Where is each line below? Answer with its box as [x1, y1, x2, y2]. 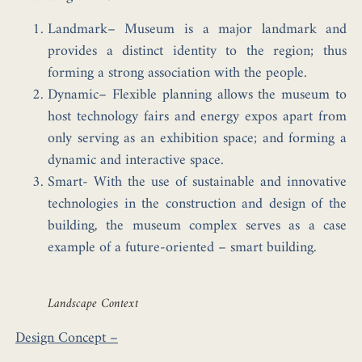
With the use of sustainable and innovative [93, 170, 347, 196]
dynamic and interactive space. [47, 148, 224, 174]
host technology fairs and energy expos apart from [47, 104, 347, 130]
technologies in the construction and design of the [47, 192, 347, 217]
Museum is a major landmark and [124, 17, 347, 43]
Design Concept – [15, 326, 118, 351]
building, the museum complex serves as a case [47, 213, 347, 239]
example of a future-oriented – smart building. [47, 235, 317, 261]
